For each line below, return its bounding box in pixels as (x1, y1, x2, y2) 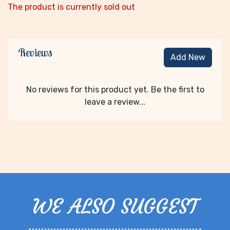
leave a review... (85, 97, 145, 107)
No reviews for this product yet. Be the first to (26, 84, 204, 94)
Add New (170, 52, 205, 63)
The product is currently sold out (8, 2, 135, 12)
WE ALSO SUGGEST (32, 193, 198, 219)
